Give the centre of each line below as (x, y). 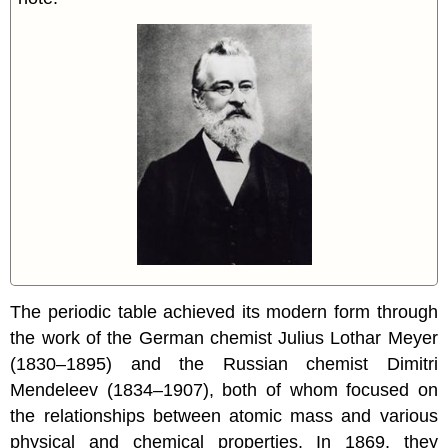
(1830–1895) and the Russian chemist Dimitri (224, 363)
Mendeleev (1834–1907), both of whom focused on (224, 389)
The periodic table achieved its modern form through (224, 311)
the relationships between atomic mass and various (224, 415)
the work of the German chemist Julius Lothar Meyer (224, 337)
